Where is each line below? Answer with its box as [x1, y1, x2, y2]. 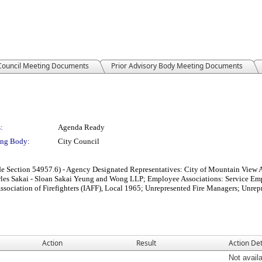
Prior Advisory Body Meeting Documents [111, 61, 243, 71]
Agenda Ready [58, 123, 105, 132]
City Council [58, 137, 99, 146]
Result [136, 238, 156, 248]
